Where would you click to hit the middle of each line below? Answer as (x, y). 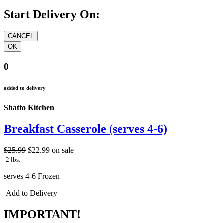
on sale (63, 150)
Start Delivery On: (52, 14)
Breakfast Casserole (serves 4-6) (86, 129)
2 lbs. (13, 160)
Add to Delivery (31, 193)
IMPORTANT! (42, 214)
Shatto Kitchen (29, 108)
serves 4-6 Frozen (32, 176)
